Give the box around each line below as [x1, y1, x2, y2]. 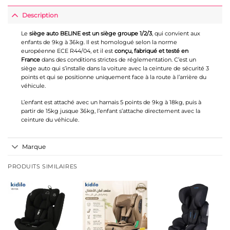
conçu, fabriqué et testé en [114, 47, 188, 55]
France [21, 56, 40, 64]
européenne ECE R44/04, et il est [21, 47, 114, 55]
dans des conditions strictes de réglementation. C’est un [40, 56, 196, 64]
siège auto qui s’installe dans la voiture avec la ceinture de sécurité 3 [21, 65, 209, 72]
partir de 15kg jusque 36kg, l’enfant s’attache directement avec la [21, 107, 200, 114]
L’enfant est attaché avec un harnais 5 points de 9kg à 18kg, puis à [21, 98, 201, 106]
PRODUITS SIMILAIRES [8, 163, 78, 170]
